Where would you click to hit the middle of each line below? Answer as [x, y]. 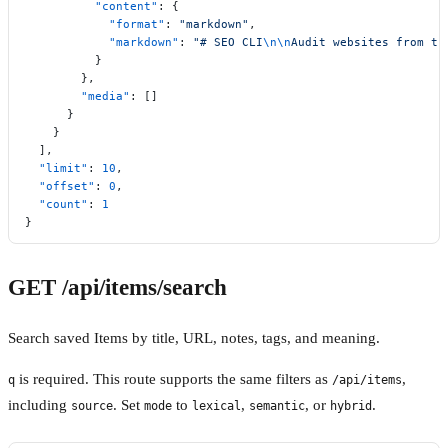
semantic [277, 406]
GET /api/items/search [117, 287]
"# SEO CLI [228, 41]
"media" [77, 95]
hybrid [351, 406]
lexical [216, 406]
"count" [56, 203]
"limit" [56, 167]
